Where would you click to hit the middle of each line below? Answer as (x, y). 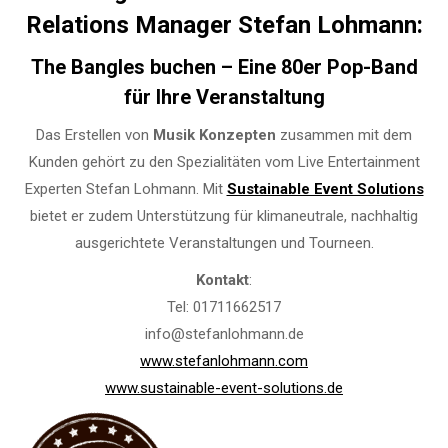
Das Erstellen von (94, 134)
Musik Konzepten (214, 134)
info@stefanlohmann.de (224, 333)
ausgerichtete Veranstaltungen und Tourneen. (224, 242)
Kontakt (222, 279)
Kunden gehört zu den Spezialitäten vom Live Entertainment (224, 161)
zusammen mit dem (344, 134)
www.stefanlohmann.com (224, 360)
